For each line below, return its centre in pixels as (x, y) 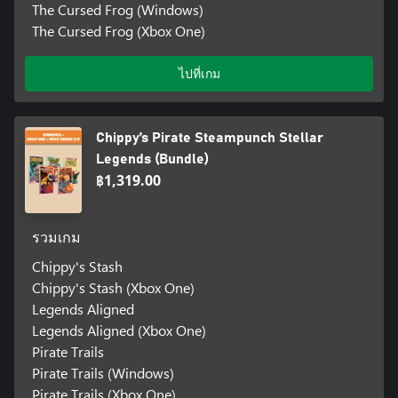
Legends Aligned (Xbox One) (119, 330)
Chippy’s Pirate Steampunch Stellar (210, 138)
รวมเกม (56, 239)
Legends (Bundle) (153, 159)
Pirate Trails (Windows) (103, 373)
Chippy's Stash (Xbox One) (113, 288)
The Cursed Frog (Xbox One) (118, 31)
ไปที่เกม (199, 74)
